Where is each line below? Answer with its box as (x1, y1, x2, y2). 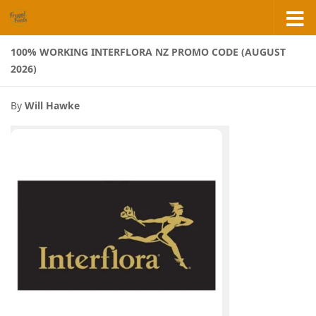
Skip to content (19, 13, 105, 29)
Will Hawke (25, 99, 80, 112)
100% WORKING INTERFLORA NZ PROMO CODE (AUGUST (11, 45, 286, 59)
